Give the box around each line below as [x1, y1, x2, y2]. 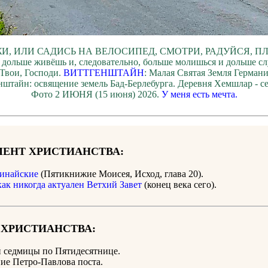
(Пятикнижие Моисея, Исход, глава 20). [38, 169, 203, 179]
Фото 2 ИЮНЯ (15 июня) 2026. [31, 89, 162, 100]
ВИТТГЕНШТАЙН [63, 68, 144, 78]
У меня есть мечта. [161, 89, 237, 100]
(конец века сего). [142, 179, 217, 190]
